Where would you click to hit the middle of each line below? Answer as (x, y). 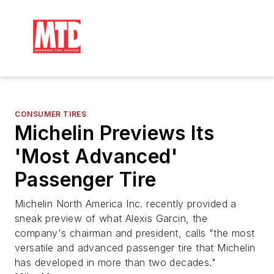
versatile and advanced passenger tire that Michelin (135, 248)
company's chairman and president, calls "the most (135, 233)
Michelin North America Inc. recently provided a (126, 204)
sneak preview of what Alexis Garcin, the (111, 218)
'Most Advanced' (96, 156)
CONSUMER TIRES (51, 114)
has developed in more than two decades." (115, 262)
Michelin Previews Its (115, 133)
